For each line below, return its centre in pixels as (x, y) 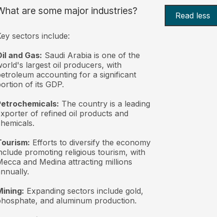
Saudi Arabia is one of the (91, 55)
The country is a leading (104, 103)
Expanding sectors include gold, (84, 191)
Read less (193, 15)
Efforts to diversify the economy (90, 142)
